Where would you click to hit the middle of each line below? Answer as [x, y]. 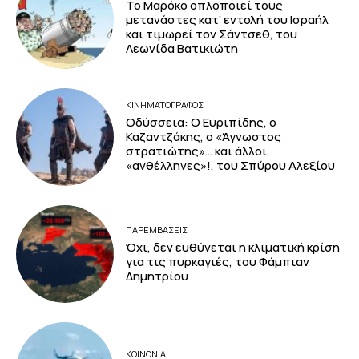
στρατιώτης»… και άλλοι [197, 151]
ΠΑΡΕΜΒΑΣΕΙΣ [157, 229]
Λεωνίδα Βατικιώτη [182, 48]
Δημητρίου [157, 276]
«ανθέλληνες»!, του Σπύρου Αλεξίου [231, 166]
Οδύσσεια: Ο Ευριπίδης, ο [202, 123]
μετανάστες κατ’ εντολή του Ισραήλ [228, 19]
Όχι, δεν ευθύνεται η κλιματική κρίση [233, 247]
